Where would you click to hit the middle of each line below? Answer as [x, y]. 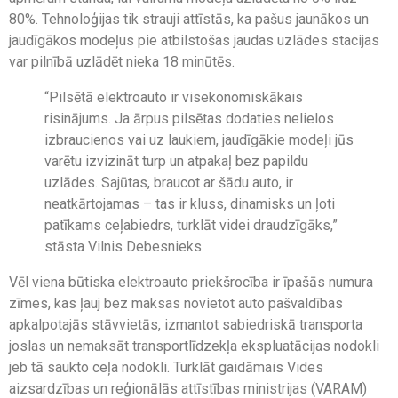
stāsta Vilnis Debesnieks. [124, 247]
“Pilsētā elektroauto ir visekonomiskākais [174, 98]
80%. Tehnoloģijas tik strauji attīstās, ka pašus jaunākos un [189, 20]
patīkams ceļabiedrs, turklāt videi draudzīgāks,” [191, 226]
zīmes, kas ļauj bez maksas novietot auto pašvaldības [176, 304]
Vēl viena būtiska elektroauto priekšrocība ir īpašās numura [191, 283]
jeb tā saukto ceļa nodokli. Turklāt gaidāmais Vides [166, 368]
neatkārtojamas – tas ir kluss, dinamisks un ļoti [190, 204]
